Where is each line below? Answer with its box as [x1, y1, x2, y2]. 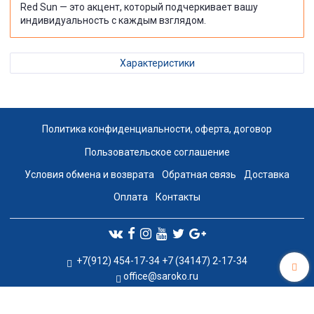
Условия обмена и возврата [24, 168, 154, 180]
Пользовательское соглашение [84, 146, 230, 158]
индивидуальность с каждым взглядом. [20, 15, 206, 27]
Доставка [244, 168, 290, 180]
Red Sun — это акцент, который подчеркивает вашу [20, 1, 258, 13]
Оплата [113, 191, 148, 203]
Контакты [156, 191, 201, 203]
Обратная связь [162, 168, 236, 180]
